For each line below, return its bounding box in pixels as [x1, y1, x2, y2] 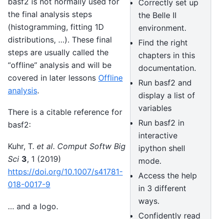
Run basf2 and [138, 77, 192, 88]
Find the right [138, 37, 188, 47]
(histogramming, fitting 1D [8, 22, 104, 32]
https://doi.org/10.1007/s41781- [8, 167, 123, 177]
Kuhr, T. [8, 141, 37, 152]
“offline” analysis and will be [8, 60, 111, 70]
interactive [138, 130, 177, 140]
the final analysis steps [8, 9, 92, 19]
